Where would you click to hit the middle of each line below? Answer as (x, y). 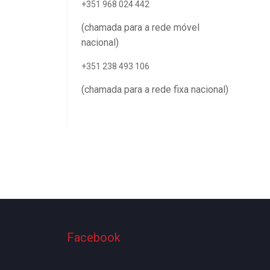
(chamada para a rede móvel (140, 28)
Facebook (94, 237)
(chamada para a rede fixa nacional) (155, 90)
